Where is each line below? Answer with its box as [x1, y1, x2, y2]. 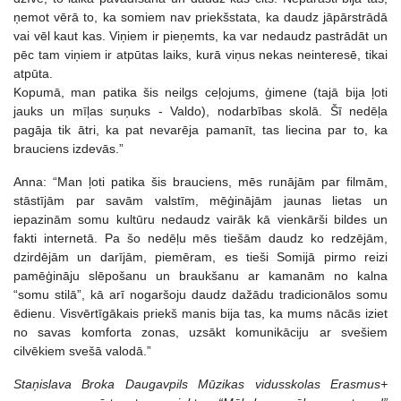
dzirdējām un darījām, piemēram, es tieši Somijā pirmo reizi [13, 249, 388, 264]
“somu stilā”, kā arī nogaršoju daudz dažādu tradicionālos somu [13, 286, 388, 302]
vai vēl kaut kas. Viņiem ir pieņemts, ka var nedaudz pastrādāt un [13, 28, 388, 43]
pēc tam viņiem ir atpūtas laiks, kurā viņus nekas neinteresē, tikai [13, 47, 388, 62]
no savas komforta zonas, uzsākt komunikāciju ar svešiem [13, 324, 388, 339]
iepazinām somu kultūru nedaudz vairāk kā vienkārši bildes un [13, 211, 388, 226]
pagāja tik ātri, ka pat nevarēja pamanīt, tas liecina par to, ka [13, 122, 388, 137]
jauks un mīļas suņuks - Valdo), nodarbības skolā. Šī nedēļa [13, 103, 388, 118]
